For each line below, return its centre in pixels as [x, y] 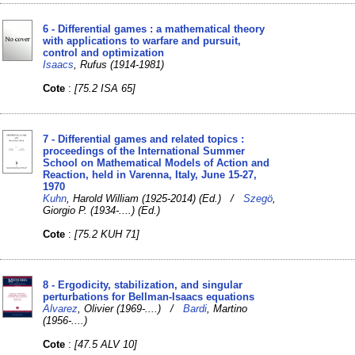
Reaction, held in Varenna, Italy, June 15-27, [150, 174]
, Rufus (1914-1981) [119, 64]
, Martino [227, 308]
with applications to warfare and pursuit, [142, 40]
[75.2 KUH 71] [107, 234]
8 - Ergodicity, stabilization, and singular [143, 284]
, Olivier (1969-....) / [131, 308]
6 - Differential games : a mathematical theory [154, 29]
